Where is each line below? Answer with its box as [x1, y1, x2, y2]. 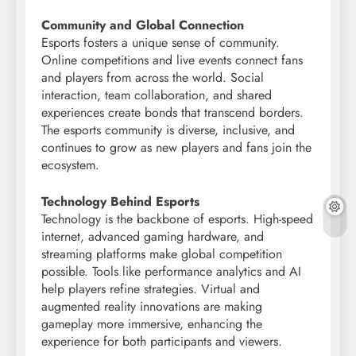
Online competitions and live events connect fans [41, 50, 303, 69]
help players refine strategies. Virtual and [41, 279, 260, 298]
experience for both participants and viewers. [41, 331, 282, 350]
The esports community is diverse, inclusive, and [41, 120, 295, 139]
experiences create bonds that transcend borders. [41, 103, 304, 122]
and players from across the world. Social [41, 68, 264, 87]
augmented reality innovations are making [41, 296, 262, 315]
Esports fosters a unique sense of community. [41, 33, 280, 52]
